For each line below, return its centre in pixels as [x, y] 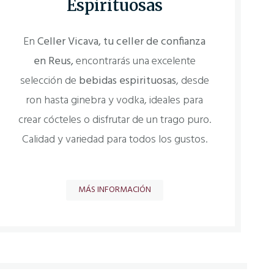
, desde [192, 81]
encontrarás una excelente [135, 62]
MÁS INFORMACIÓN [114, 190]
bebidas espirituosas [127, 81]
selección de [49, 81]
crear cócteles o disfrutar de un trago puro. [114, 120]
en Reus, [54, 62]
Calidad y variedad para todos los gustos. [114, 140]
